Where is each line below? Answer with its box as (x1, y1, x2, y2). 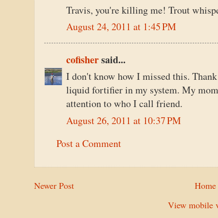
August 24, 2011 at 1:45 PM (66, 20, 176, 34)
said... (99, 52, 126, 67)
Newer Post (34, 180, 74, 192)
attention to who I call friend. (66, 97, 182, 110)
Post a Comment (56, 136, 121, 150)
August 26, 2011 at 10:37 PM (66, 113, 181, 127)
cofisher (66, 52, 99, 67)
